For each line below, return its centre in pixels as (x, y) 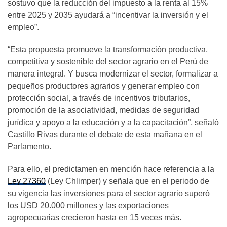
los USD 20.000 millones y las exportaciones (88, 205)
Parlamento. (29, 146)
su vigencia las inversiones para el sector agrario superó (109, 193)
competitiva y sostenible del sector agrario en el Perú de (108, 61)
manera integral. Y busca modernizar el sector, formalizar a (113, 73)
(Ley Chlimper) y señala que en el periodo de (127, 181)
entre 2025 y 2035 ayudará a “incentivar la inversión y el (108, 15)
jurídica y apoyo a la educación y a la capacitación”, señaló (113, 122)
